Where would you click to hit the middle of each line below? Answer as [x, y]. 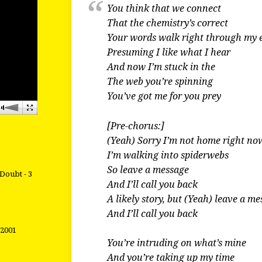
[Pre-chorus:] [136, 126]
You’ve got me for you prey [164, 96]
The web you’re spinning [160, 82]
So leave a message [148, 170]
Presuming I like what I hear [169, 53]
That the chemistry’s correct [168, 23]
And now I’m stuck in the [161, 67]
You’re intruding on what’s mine [177, 243]
